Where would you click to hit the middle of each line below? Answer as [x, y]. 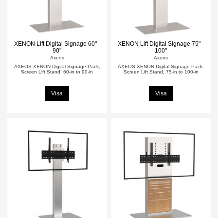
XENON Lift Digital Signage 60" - [57, 44]
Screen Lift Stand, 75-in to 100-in [161, 72]
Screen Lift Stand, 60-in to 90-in [57, 72]
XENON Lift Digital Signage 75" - [161, 44]
